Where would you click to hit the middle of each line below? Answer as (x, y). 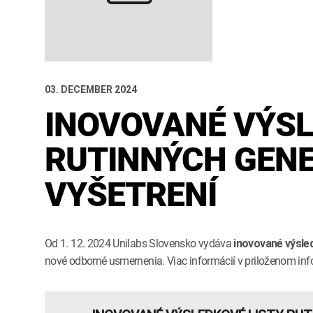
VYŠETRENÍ (131, 195)
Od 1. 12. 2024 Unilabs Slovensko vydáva (139, 243)
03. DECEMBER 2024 (91, 90)
